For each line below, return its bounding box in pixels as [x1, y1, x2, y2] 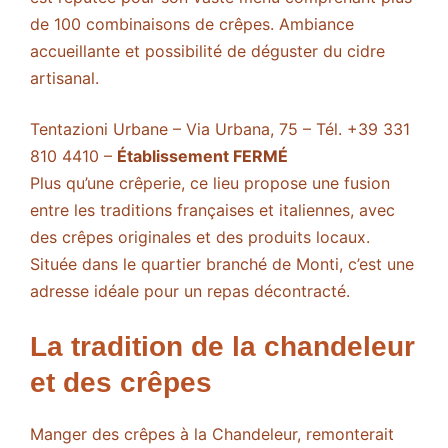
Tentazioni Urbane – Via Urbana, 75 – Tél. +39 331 [30, 119, 410, 140]
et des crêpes [30, 367, 212, 399]
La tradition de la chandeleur [30, 331, 415, 363]
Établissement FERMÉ [117, 146, 288, 167]
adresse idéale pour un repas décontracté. [30, 281, 350, 302]
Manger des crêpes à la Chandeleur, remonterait [30, 424, 394, 445]
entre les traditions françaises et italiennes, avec [30, 200, 395, 221]
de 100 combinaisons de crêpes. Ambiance [30, 14, 354, 35]
